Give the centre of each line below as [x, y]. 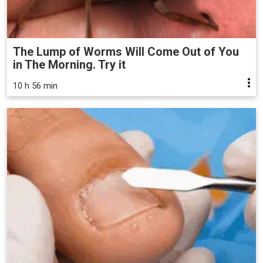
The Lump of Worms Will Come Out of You [126, 51]
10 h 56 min [35, 85]
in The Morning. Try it [69, 64]
